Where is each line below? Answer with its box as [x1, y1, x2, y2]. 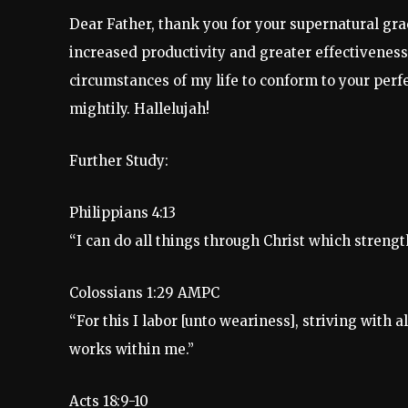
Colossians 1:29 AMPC [69, 284, 219, 302]
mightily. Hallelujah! [69, 100, 209, 118]
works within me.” [69, 341, 194, 359]
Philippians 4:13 [69, 204, 176, 222]
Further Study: [69, 152, 168, 170]
